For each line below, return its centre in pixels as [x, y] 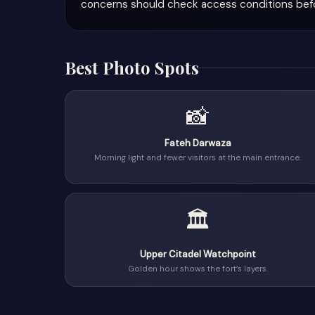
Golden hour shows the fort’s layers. [198, 269]
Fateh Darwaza [198, 143]
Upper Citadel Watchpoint [198, 254]
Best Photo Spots [132, 67]
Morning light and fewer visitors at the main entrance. [198, 158]
